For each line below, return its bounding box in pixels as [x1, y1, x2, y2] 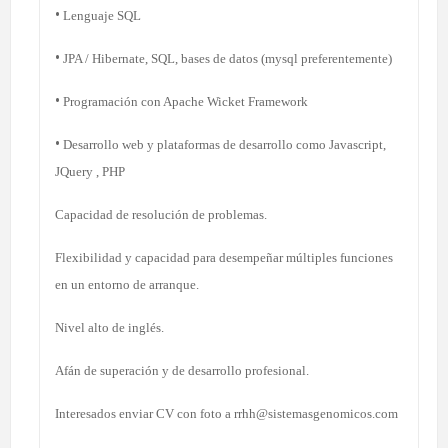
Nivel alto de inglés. [55, 319, 164, 335]
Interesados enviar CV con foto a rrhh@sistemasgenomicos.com [55, 405, 398, 421]
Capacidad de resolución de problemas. [55, 206, 267, 222]
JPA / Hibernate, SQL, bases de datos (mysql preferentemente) [60, 50, 392, 66]
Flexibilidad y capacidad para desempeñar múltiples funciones [55, 249, 393, 265]
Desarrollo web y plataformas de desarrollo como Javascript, [60, 136, 386, 152]
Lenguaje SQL [60, 7, 141, 23]
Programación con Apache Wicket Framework [60, 93, 308, 109]
